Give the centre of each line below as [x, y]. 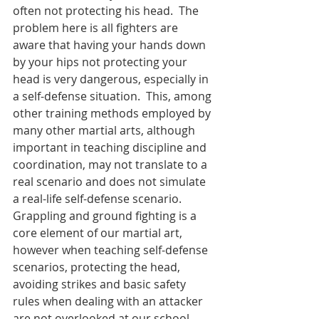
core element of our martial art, [99, 233]
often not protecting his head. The [107, 11]
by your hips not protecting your [101, 62]
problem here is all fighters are [97, 28]
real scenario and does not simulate [111, 182]
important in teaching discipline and [111, 147]
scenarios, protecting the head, [98, 267]
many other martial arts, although [105, 130]
